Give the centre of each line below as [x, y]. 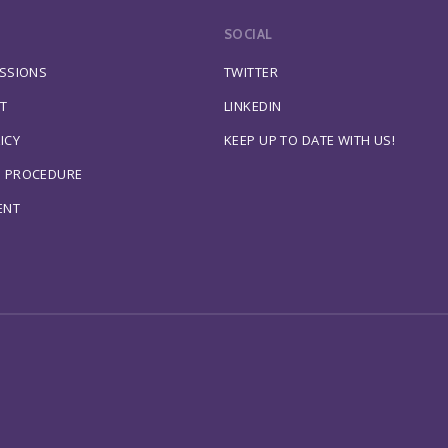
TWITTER [251, 71]
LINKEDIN [253, 105]
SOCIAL [248, 34]
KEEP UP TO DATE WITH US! [310, 139]
